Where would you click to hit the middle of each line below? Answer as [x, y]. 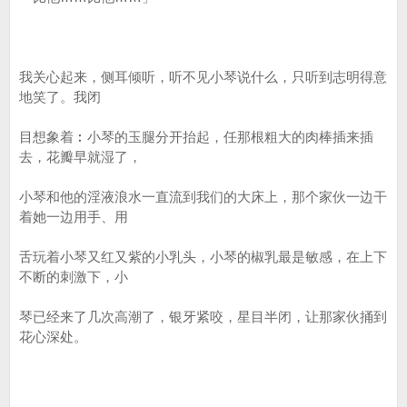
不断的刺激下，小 [74, 277]
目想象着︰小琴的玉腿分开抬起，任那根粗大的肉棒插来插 [196, 137]
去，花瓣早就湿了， [80, 157]
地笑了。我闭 [60, 97]
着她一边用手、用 [74, 217]
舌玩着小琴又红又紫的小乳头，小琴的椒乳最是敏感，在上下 [203, 257]
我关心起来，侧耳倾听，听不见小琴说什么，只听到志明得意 [203, 77]
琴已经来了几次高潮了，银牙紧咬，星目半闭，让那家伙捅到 [203, 317]
